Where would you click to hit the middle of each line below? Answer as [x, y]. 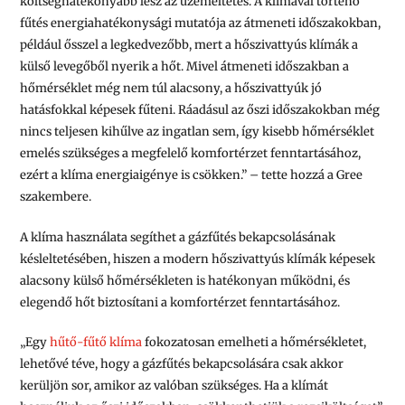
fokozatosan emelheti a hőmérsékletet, [254, 343]
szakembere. [56, 196]
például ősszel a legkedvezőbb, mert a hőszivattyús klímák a [189, 44]
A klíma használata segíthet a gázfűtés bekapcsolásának [178, 237]
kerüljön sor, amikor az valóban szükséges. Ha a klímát [174, 386]
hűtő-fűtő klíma [96, 343]
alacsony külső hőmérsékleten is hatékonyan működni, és [185, 280]
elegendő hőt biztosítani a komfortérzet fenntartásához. [180, 302]
